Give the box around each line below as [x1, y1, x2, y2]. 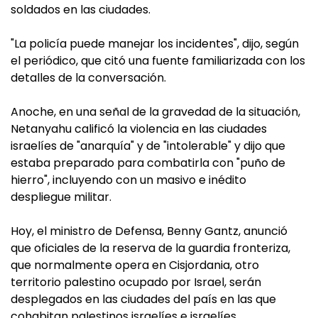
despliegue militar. [11, 189, 111, 205]
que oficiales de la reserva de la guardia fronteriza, [11, 240, 290, 256]
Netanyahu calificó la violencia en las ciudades [11, 121, 267, 137]
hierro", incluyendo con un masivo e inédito [11, 172, 246, 188]
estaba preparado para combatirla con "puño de [11, 155, 285, 171]
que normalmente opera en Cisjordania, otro [11, 257, 259, 273]
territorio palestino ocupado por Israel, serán [11, 274, 261, 290]
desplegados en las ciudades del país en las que [11, 291, 276, 307]
